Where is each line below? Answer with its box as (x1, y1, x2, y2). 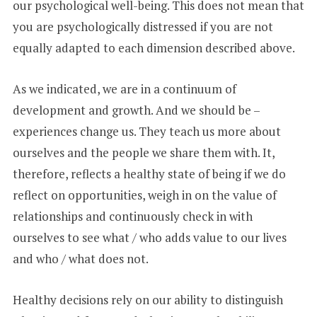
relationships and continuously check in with (12, 208, 253, 225)
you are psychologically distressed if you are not (12, 18, 273, 35)
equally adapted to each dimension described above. (12, 40, 297, 57)
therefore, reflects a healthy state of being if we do (12, 166, 286, 183)
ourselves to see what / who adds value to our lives (12, 229, 287, 246)
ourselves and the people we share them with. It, (12, 144, 275, 161)
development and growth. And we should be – (12, 102, 260, 119)
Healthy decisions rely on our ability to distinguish (12, 292, 283, 309)
